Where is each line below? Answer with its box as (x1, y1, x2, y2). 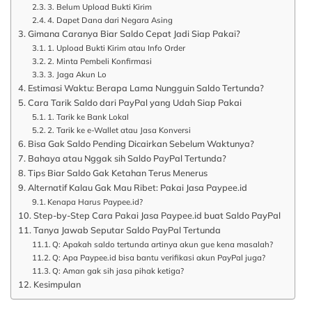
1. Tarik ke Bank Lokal (47, 112, 130, 123)
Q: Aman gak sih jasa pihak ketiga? (52, 266, 185, 276)
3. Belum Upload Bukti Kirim (47, 2, 153, 13)
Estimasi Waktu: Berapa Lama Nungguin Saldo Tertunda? (27, 82, 264, 94)
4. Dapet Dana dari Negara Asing (47, 15, 173, 26)
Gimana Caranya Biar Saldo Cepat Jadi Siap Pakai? (27, 28, 240, 40)
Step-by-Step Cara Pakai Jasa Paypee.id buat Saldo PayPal (33, 210, 281, 221)
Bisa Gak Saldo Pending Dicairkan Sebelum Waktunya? (27, 138, 254, 150)
